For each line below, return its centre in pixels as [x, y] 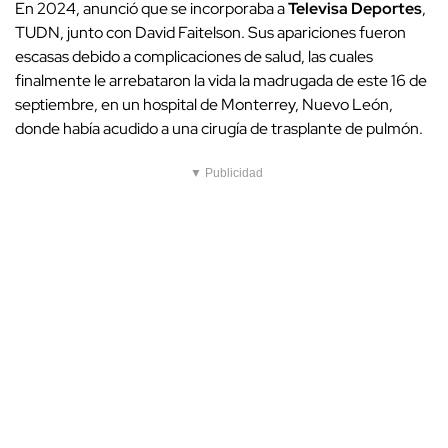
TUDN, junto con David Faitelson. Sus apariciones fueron [210, 33]
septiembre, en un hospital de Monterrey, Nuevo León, [204, 105]
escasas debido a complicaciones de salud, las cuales [194, 57]
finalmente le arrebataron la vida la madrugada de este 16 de [221, 81]
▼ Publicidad [226, 173]
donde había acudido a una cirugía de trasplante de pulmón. [220, 129]
